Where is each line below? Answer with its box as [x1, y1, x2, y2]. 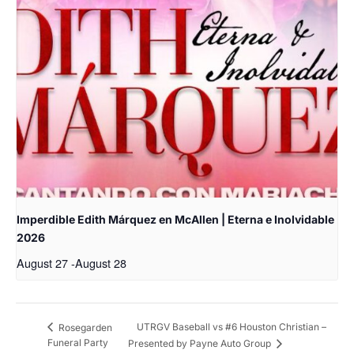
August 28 [75, 254, 126, 272]
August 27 [17, 254, 68, 272]
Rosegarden [56, 321, 112, 333]
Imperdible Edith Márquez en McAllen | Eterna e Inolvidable [17, 213, 334, 227]
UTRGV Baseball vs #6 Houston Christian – [137, 321, 327, 333]
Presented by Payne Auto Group [128, 337, 274, 350]
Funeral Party [47, 337, 108, 349]
